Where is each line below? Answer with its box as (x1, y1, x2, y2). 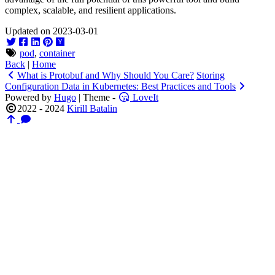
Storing (196, 69, 225, 80)
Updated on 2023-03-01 (5, 25, 98, 36)
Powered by (5, 91, 54, 103)
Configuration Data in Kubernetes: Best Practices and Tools (5, 80, 236, 91)
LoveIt (130, 91, 158, 103)
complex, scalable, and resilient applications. (5, 4, 176, 15)
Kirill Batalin (67, 103, 117, 114)
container (39, 47, 75, 58)
